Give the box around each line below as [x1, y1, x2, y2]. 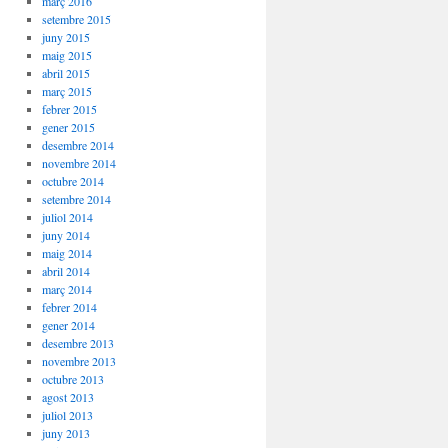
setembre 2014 [41, 191, 111, 207]
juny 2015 [41, 29, 90, 45]
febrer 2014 [41, 299, 97, 315]
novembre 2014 [41, 155, 116, 171]
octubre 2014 [41, 173, 104, 189]
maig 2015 [41, 47, 92, 63]
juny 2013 [41, 425, 90, 441]
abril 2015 [41, 65, 90, 81]
